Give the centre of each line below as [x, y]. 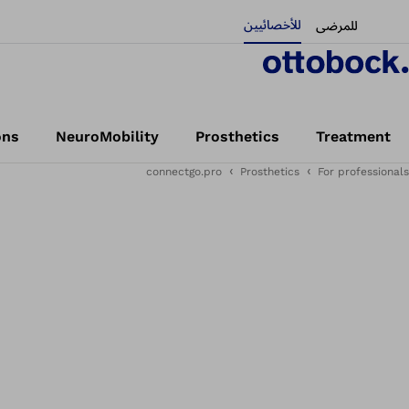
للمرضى [337, 26]
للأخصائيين [273, 25]
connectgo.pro [184, 172]
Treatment [353, 136]
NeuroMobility [107, 136]
